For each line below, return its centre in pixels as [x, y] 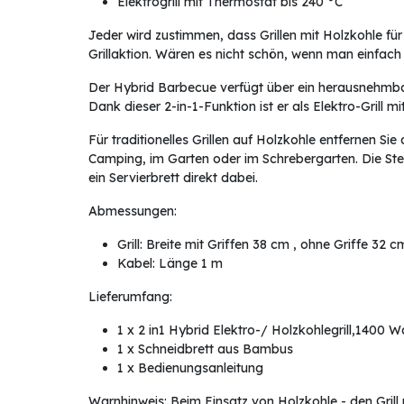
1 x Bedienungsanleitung [190, 368]
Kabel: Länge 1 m [170, 264]
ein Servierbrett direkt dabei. [174, 178]
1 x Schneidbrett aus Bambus [205, 349]
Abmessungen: [134, 211]
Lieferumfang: [130, 297]
